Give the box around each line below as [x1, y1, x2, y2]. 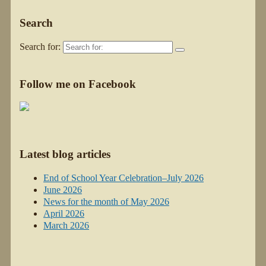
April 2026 [43, 208, 84, 218]
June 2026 [43, 184, 82, 195]
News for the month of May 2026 [43, 196, 169, 207]
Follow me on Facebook [20, 77, 136, 90]
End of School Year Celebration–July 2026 [43, 172, 204, 183]
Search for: [20, 42, 61, 52]
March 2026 [43, 220, 89, 230]
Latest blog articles [20, 148, 110, 161]
